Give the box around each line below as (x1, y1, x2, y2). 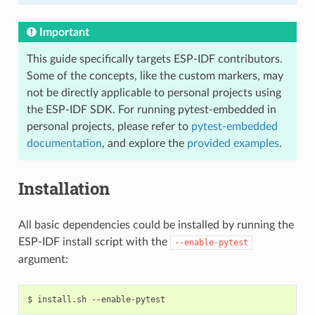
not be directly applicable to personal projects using (26, 86, 281, 98)
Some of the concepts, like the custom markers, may (26, 70, 283, 82)
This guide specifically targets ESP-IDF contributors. (26, 53, 283, 65)
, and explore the (101, 137, 187, 149)
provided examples (186, 137, 279, 149)
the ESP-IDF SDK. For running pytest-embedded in (26, 103, 276, 115)
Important (39, 26, 89, 38)
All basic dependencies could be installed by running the (18, 219, 294, 231)
